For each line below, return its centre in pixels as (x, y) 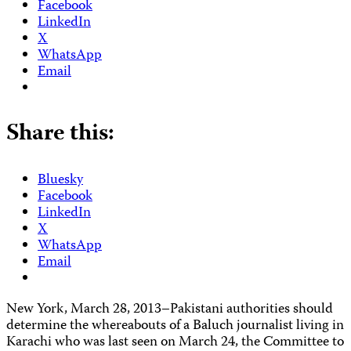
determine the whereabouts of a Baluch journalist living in (175, 326)
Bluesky (60, 180)
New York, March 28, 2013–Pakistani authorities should (170, 309)
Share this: (60, 134)
